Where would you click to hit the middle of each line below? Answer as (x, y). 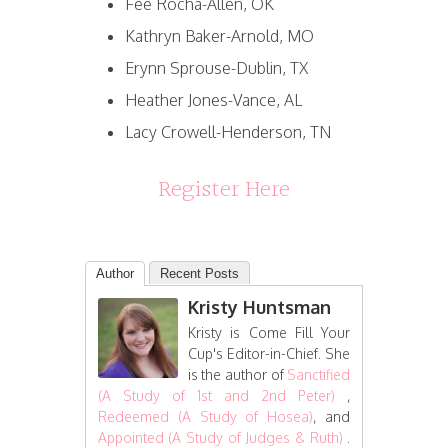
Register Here (224, 189)
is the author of (237, 374)
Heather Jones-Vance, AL (213, 99)
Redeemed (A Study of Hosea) (205, 416)
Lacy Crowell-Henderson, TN (227, 131)
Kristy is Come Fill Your (269, 332)
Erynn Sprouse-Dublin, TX (216, 67)
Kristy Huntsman (259, 306)
